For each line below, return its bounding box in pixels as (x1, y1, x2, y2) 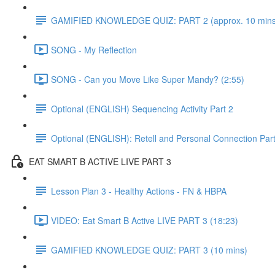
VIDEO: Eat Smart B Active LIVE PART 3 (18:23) (51, 214, 238, 227)
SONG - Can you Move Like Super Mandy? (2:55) (51, 72, 244, 85)
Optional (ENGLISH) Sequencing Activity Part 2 (51, 102, 233, 115)
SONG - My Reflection (51, 43, 137, 56)
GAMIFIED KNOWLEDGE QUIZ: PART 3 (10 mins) (51, 243, 247, 256)
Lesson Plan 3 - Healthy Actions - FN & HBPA (51, 184, 227, 197)
